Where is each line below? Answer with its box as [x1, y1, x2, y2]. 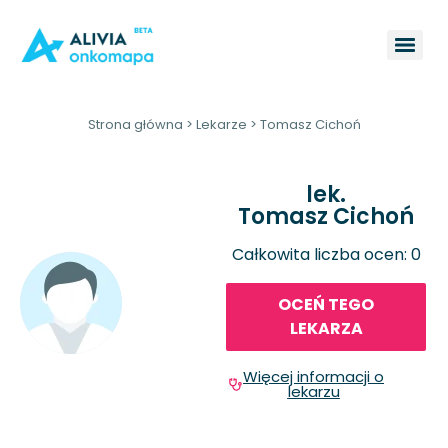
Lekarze [195, 114, 247, 134]
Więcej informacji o [243, 366, 384, 388]
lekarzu [287, 381, 340, 403]
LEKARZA [289, 317, 363, 341]
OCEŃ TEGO [278, 293, 374, 317]
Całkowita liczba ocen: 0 [231, 242, 421, 266]
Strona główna [87, 114, 183, 134]
